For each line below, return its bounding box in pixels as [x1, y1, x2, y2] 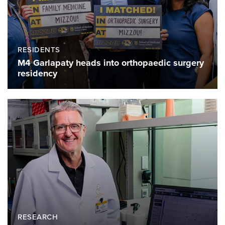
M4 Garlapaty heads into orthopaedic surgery [18, 57, 204, 68]
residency [18, 67, 57, 79]
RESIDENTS [18, 45, 60, 54]
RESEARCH [18, 212, 58, 222]
